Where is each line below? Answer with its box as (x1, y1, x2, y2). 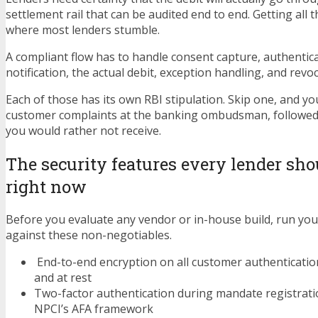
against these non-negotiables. (6, 227, 172, 243)
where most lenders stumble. (6, 21, 160, 38)
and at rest (34, 270, 92, 286)
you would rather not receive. (6, 122, 161, 138)
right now (6, 175, 87, 198)
